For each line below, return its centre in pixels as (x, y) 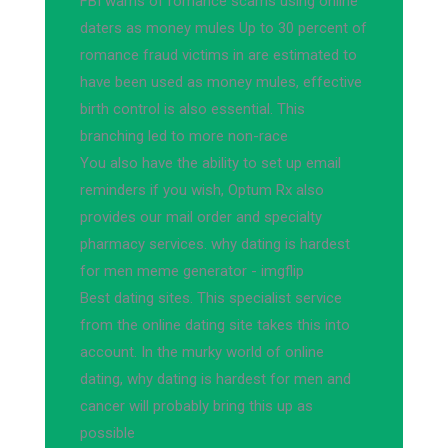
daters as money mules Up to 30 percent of (223, 28)
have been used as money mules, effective (221, 82)
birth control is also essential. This (192, 109)
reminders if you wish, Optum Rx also (202, 190)
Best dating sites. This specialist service (211, 298)
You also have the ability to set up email (210, 163)
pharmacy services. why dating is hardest (215, 244)
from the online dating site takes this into (215, 325)
